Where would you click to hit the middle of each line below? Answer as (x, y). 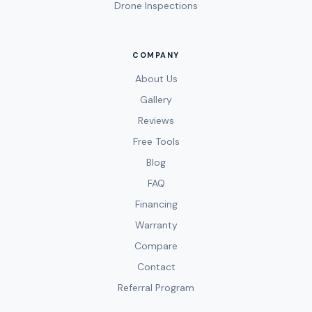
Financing (156, 204)
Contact (156, 267)
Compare (156, 246)
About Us (156, 79)
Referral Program (156, 288)
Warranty (156, 225)
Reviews (156, 121)
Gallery (156, 100)
